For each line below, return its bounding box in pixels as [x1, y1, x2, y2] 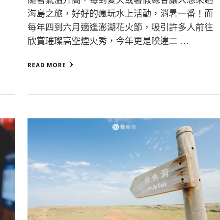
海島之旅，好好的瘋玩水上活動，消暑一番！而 [27, 8, 213, 19]
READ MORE [27, 61, 66, 69]
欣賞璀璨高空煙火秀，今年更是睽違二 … [27, 36, 189, 46]
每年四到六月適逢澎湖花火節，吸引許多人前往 [27, 22, 213, 32]
